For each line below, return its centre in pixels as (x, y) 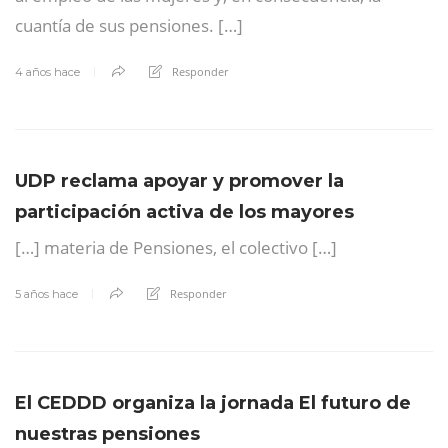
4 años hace (47, 71)
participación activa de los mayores (184, 211)
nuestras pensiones (107, 433)
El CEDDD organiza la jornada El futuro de (213, 402)
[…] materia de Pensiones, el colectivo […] (176, 247)
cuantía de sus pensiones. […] (129, 25)
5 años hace (46, 293)
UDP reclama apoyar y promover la (179, 180)
